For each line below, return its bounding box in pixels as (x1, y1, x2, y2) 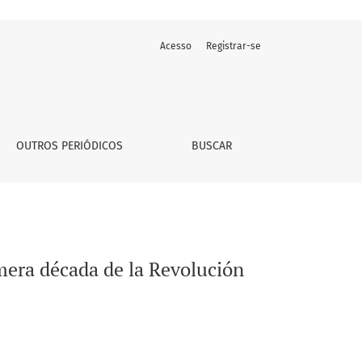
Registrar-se (206, 40, 261, 52)
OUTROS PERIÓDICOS (16, 138, 124, 153)
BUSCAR (192, 138, 233, 153)
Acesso (160, 40, 192, 52)
